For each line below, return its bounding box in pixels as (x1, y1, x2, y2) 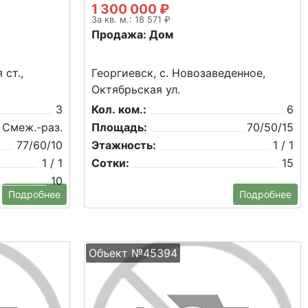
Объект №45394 (89, 246, 177, 261)
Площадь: (91, 120, 147, 135)
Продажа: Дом (91, 27, 173, 42)
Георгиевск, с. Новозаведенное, (91, 66, 265, 80)
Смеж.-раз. (2, 120, 63, 135)
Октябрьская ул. (91, 82, 180, 97)
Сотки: (91, 156, 129, 170)
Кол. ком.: (91, 102, 146, 117)
